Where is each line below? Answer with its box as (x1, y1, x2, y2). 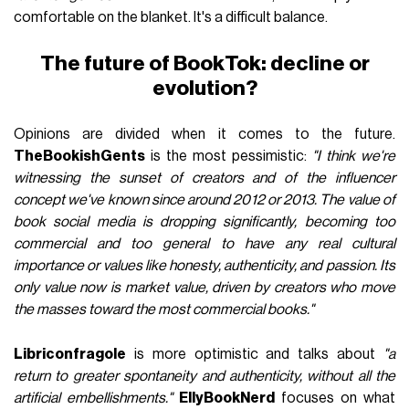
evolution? (152, 77, 257, 99)
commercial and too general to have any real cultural (14, 236, 395, 251)
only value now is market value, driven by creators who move (14, 279, 395, 295)
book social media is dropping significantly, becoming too (14, 214, 395, 229)
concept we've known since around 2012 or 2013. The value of (14, 192, 395, 207)
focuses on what (275, 390, 395, 405)
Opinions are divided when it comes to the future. (14, 126, 395, 142)
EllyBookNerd (179, 390, 276, 405)
